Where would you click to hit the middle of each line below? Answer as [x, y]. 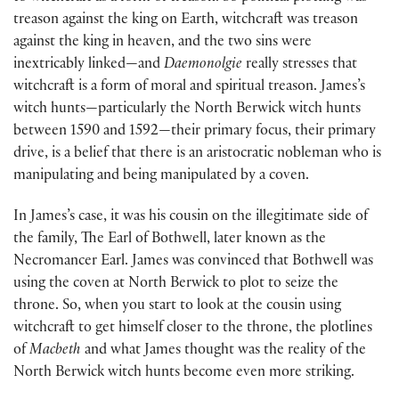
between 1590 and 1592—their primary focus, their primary [195, 133]
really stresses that [300, 66]
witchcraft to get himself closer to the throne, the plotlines [193, 330]
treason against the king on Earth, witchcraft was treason [186, 21]
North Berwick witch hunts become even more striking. [184, 374]
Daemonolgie [203, 66]
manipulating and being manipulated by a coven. [161, 177]
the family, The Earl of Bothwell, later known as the [170, 240]
